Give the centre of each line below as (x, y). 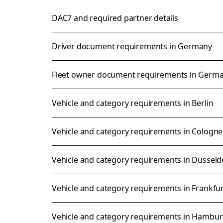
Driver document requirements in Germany (132, 46)
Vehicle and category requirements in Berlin (133, 103)
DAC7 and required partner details (115, 18)
